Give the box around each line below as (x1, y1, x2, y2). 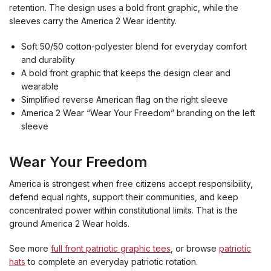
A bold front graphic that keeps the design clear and (21, 67, 230, 78)
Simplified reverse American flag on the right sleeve (21, 94, 228, 105)
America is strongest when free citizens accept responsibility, (9, 178, 253, 189)
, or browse (171, 243, 219, 253)
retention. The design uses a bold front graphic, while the (9, 2, 238, 13)
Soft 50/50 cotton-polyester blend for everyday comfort (21, 41, 247, 51)
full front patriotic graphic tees (51, 243, 171, 253)
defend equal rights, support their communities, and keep (9, 191, 238, 202)
